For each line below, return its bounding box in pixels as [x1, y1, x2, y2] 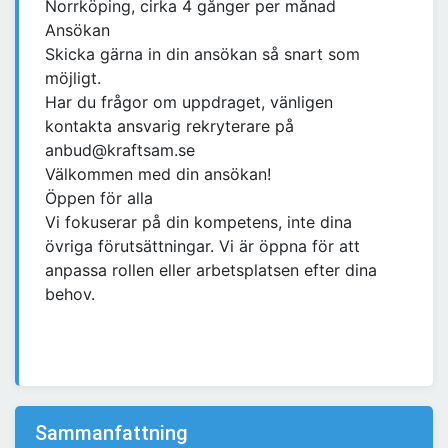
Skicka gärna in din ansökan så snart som [45, 44, 360, 65]
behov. [45, 284, 95, 305]
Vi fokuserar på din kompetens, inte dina [45, 212, 352, 233]
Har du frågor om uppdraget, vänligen [45, 92, 333, 113]
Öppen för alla [45, 188, 153, 209]
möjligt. [45, 68, 101, 89]
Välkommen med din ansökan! [45, 164, 271, 185]
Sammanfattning [35, 421, 188, 446]
